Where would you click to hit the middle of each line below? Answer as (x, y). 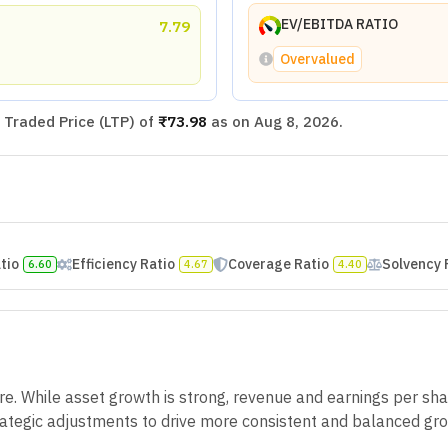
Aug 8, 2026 (296, 121)
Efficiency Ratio (123, 263)
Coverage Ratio (278, 263)
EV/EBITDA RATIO (339, 24)
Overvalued (317, 58)
